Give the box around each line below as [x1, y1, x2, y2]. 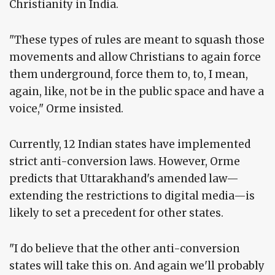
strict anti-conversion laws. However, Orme [9, 155, 240, 169]
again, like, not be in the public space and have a [9, 85, 264, 99]
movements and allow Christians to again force [9, 50, 261, 64]
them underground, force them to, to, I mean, [9, 68, 248, 82]
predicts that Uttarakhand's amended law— [9, 172, 239, 186]
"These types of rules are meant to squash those [9, 33, 265, 47]
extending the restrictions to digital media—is [9, 189, 255, 203]
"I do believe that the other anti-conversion [9, 242, 240, 256]
